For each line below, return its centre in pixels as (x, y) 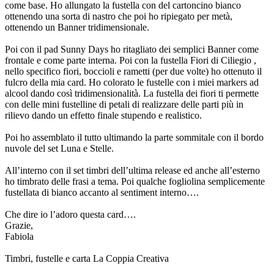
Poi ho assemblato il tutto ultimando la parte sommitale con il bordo (134, 137)
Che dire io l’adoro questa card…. (70, 214)
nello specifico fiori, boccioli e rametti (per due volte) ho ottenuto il (133, 71)
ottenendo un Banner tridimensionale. (77, 27)
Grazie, (19, 225)
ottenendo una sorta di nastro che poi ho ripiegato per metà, (119, 16)
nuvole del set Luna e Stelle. (59, 148)
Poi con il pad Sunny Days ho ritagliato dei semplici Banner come (132, 49)
